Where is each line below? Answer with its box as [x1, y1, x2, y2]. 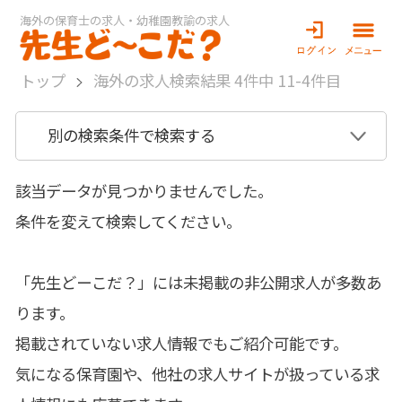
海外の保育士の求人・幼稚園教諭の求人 [20, 12, 231, 30]
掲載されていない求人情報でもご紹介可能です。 [15, 332, 349, 355]
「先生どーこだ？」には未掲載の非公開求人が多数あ [15, 271, 382, 294]
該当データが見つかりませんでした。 [15, 179, 274, 203]
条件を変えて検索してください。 [15, 210, 242, 233]
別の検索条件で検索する [48, 124, 216, 147]
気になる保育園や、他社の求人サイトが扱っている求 [15, 363, 380, 386]
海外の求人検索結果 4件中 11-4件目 [83, 68, 342, 92]
